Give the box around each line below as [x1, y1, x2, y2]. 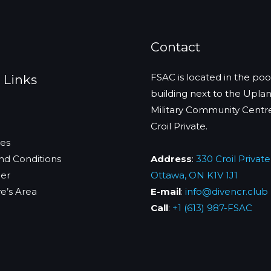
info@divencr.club [185, 185, 268, 197]
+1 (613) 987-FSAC [172, 201, 252, 214]
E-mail [151, 185, 181, 197]
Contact [151, 39, 200, 55]
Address [151, 152, 192, 165]
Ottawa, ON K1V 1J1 [151, 169, 238, 181]
